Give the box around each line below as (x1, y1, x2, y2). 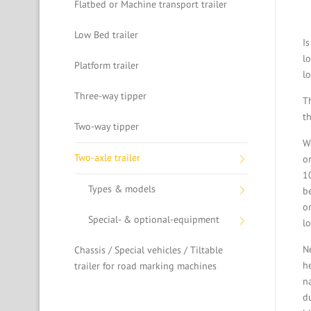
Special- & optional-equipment (88, 213, 219, 226)
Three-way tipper (74, 90, 146, 102)
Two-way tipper (74, 120, 139, 133)
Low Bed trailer (74, 28, 138, 41)
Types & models (88, 183, 155, 195)
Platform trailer (74, 59, 139, 72)
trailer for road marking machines (74, 260, 217, 272)
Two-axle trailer (74, 151, 140, 164)
